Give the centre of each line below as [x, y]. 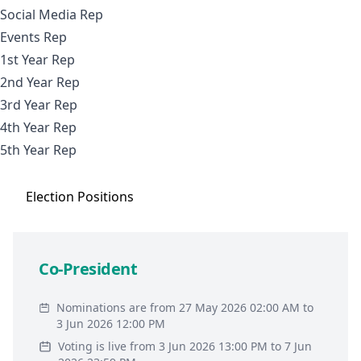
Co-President [88, 269]
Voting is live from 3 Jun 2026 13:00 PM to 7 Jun [185, 346]
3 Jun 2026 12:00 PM [111, 324]
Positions [106, 197]
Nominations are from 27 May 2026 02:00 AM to [185, 307]
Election [52, 197]
